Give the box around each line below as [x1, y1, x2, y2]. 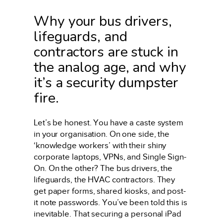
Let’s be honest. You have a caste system [34, 118, 183, 128]
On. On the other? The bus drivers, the [34, 164, 173, 173]
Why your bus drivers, [34, 11, 172, 31]
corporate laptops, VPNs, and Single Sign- [34, 152, 186, 162]
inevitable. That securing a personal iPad [34, 209, 181, 219]
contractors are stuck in [34, 42, 178, 61]
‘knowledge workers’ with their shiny [34, 141, 166, 151]
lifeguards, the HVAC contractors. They [34, 175, 175, 185]
